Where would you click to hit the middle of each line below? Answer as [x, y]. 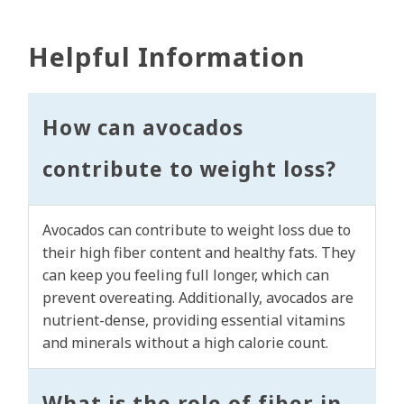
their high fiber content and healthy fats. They [199, 253]
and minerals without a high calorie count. [185, 343]
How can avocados [143, 128]
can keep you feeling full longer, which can [186, 275]
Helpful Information [167, 57]
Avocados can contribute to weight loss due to [197, 230]
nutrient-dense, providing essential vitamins [194, 321]
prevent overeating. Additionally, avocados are [198, 298]
